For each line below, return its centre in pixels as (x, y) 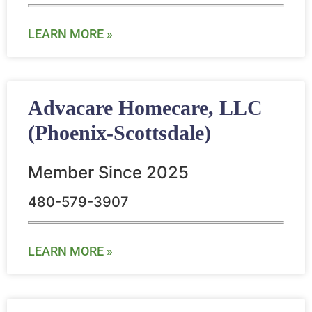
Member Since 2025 (108, 173)
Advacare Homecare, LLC (145, 108)
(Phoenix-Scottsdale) (119, 133)
